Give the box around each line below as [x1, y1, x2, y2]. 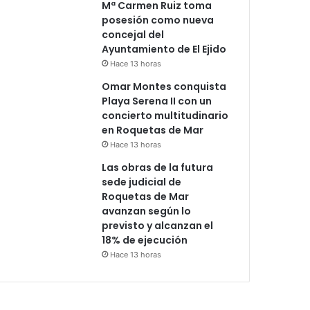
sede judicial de [102, 174, 182, 189]
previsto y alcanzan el [102, 218, 214, 232]
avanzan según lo [102, 203, 192, 218]
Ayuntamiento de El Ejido [102, 42, 227, 56]
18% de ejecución [102, 232, 188, 247]
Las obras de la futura [102, 160, 214, 174]
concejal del [102, 27, 165, 42]
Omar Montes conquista [102, 79, 227, 93]
